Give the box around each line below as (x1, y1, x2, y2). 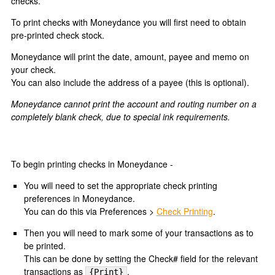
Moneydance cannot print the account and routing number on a (11, 98, 257, 110)
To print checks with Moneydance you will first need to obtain (11, 16, 246, 28)
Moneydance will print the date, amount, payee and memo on (11, 50, 249, 63)
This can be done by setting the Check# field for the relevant (23, 252, 258, 265)
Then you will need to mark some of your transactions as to (23, 227, 254, 239)
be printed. (23, 239, 66, 252)
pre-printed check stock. (11, 29, 104, 41)
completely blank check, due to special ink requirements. (11, 110, 230, 123)
